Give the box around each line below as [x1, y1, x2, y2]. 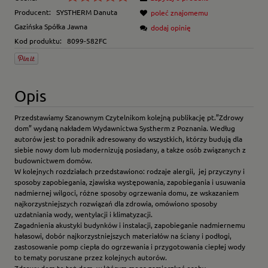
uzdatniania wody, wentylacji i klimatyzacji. [14, 209, 153, 220]
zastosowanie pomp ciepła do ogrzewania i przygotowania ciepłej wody [14, 242, 245, 252]
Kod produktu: [14, 36, 62, 46]
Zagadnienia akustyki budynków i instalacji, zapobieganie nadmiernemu [14, 220, 245, 230]
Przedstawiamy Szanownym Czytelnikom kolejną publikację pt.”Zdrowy [14, 112, 243, 123]
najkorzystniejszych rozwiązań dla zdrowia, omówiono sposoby [14, 199, 217, 209]
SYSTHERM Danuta [56, 7, 117, 17]
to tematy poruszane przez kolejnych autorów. [14, 252, 167, 263]
